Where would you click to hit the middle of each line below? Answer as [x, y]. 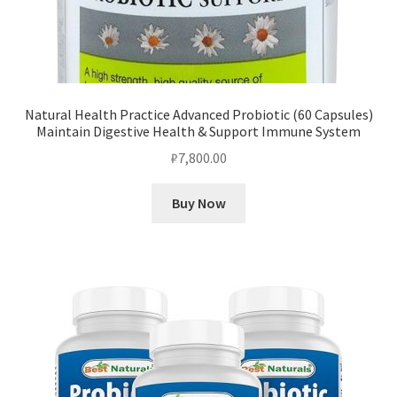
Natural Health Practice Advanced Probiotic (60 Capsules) [198, 114]
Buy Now [198, 203]
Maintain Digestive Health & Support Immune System [198, 131]
